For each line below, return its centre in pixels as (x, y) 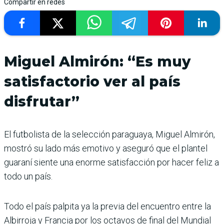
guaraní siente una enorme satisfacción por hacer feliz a (111, 162)
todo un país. (28, 176)
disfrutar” (42, 101)
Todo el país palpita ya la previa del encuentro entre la (107, 206)
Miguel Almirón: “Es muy (97, 61)
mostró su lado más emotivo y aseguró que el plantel (106, 148)
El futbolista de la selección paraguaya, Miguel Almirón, (109, 134)
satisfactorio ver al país (92, 81)
